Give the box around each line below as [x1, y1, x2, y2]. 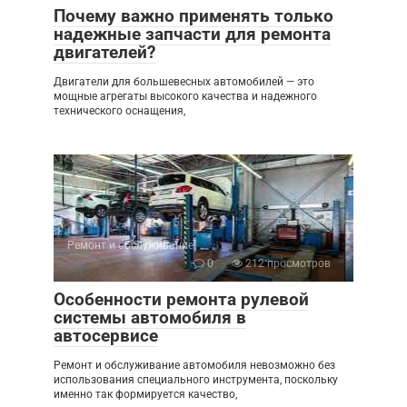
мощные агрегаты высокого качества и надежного [54, 90, 317, 104]
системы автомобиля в [54, 307, 246, 329]
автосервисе [54, 325, 158, 347]
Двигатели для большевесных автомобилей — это [54, 75, 314, 89]
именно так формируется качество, [54, 388, 237, 402]
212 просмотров [243, 257, 331, 271]
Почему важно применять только [54, 5, 333, 27]
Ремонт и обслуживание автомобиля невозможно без [54, 359, 335, 372]
